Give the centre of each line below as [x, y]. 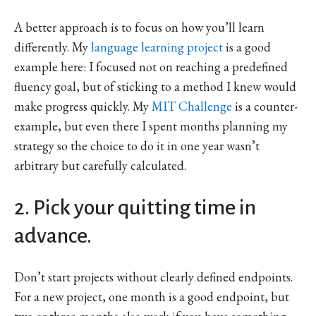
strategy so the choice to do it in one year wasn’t [137, 145]
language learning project [157, 47]
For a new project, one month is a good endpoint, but [152, 296]
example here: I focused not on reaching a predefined [151, 66]
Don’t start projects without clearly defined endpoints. [153, 276]
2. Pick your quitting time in [135, 207]
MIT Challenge [192, 106]
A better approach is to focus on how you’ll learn [139, 27]
